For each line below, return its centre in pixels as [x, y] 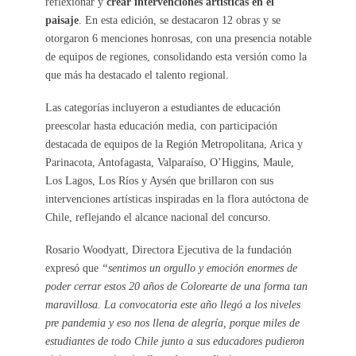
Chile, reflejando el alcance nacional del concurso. [158, 217]
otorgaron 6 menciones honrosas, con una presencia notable [178, 38]
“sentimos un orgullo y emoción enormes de [199, 267]
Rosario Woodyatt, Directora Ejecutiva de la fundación [168, 249]
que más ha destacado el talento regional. [137, 74]
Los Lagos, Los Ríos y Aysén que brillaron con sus [159, 180]
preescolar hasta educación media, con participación [161, 125]
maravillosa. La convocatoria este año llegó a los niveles [172, 304]
